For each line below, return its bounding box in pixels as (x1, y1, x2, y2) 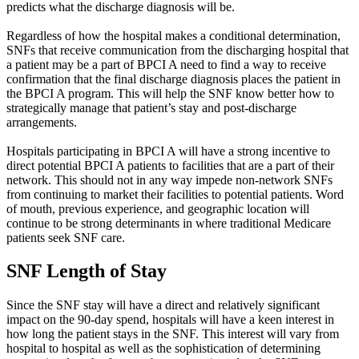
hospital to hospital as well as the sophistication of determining (6, 341, 321, 356)
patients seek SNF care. (6, 230, 125, 244)
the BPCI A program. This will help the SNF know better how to (6, 86, 334, 100)
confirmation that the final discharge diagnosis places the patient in (6, 71, 341, 86)
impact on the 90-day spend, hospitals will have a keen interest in (6, 313, 334, 327)
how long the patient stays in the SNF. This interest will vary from (6, 327, 339, 341)
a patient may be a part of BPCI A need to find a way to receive (6, 57, 326, 71)
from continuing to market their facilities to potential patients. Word (6, 187, 344, 201)
